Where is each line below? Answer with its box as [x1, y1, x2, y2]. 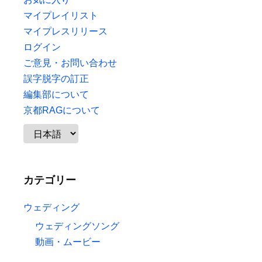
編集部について [23, 89, 89, 99]
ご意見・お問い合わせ [23, 58, 117, 68]
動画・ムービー [35, 237, 101, 247]
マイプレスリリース [23, 26, 108, 36]
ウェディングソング [35, 221, 119, 231]
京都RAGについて [23, 105, 100, 115]
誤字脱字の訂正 [23, 74, 89, 84]
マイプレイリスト [23, 11, 98, 20]
